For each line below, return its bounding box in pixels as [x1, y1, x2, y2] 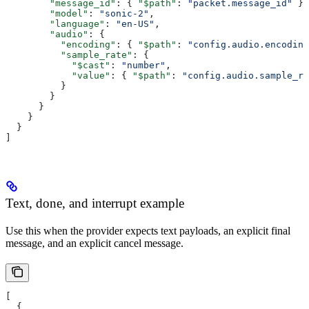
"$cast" [6, 60, 110, 71]
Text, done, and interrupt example [6, 195, 184, 210]
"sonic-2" [99, 8, 149, 19]
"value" [6, 70, 110, 81]
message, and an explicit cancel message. [6, 237, 183, 249]
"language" [6, 19, 105, 30]
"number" [121, 60, 166, 71]
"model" [6, 8, 88, 19]
